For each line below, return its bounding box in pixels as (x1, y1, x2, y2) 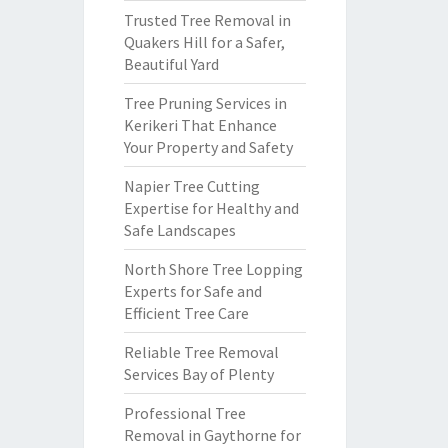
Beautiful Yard (123, 54, 219, 74)
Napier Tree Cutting (123, 176, 260, 196)
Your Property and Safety (123, 137, 293, 157)
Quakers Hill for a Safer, (123, 32, 285, 52)
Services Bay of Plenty (123, 364, 274, 384)
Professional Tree (123, 403, 246, 423)
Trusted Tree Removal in (123, 10, 291, 30)
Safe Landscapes (123, 220, 236, 240)
